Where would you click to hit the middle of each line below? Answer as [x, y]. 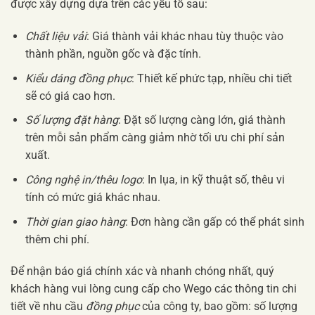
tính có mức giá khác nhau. [92, 197]
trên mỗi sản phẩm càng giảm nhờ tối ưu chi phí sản [155, 138]
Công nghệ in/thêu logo [83, 179]
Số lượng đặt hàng [71, 120]
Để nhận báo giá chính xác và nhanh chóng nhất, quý [142, 271]
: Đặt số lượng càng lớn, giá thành [201, 120]
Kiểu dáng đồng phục [78, 78]
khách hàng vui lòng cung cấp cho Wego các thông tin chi [154, 289]
